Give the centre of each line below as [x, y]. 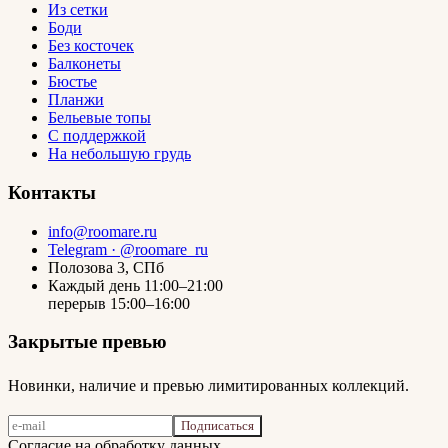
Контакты [52, 192]
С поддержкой [97, 136]
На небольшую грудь [119, 154]
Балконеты [84, 64]
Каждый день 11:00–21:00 [135, 285]
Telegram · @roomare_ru [128, 249]
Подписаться [217, 426]
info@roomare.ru [102, 231]
